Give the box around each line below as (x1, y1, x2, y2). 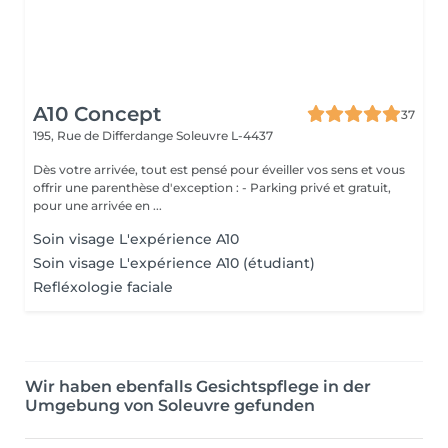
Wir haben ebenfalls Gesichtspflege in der (25, 377, 371, 396)
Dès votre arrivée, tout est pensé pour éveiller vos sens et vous (33, 162, 405, 177)
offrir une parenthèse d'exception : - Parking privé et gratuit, (33, 180, 242, 195)
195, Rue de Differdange (33, 128, 176, 143)
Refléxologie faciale (33, 278, 173, 296)
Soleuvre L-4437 (176, 128, 273, 143)
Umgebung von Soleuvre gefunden (25, 396, 315, 415)
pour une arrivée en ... (33, 198, 162, 213)
